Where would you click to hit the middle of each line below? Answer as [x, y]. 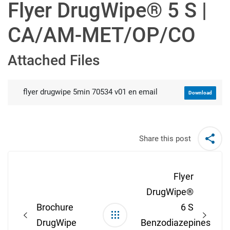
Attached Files [54, 61]
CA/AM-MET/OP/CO [102, 35]
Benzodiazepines [176, 223]
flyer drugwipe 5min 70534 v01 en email [90, 92]
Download [200, 92]
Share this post [165, 138]
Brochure [55, 207]
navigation [33, 170]
